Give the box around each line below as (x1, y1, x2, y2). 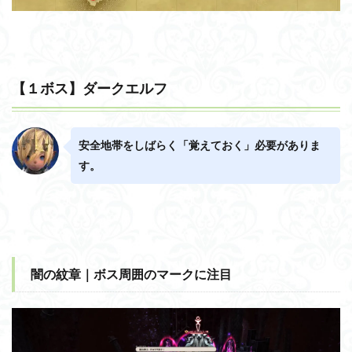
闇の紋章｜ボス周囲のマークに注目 (31, 266, 232, 282)
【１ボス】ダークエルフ (12, 79, 167, 97)
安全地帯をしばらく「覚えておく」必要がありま (79, 140, 321, 152)
